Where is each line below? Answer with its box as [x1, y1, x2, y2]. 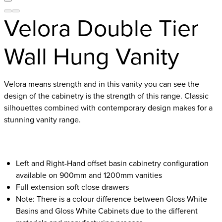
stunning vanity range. [4, 114, 81, 125]
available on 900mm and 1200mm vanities [16, 169, 162, 180]
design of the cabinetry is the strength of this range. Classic [4, 90, 209, 101]
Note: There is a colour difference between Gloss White [16, 193, 207, 204]
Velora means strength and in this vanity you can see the [4, 78, 199, 89]
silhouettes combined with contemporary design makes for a [4, 102, 213, 113]
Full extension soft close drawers [16, 181, 129, 192]
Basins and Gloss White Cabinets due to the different [16, 205, 198, 216]
